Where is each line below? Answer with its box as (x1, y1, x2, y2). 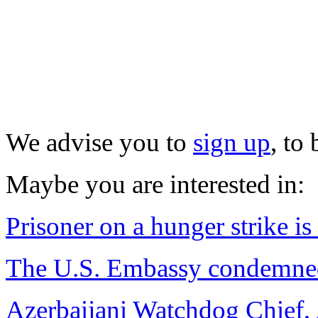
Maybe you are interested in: (6, 169, 305, 199)
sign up (193, 127, 270, 157)
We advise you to (6, 127, 193, 157)
